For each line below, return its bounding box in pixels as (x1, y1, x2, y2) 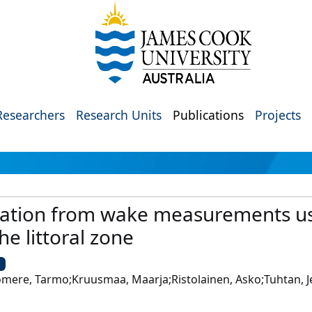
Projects (255, 107, 301, 123)
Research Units (76, 107, 162, 123)
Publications (173, 107, 244, 123)
